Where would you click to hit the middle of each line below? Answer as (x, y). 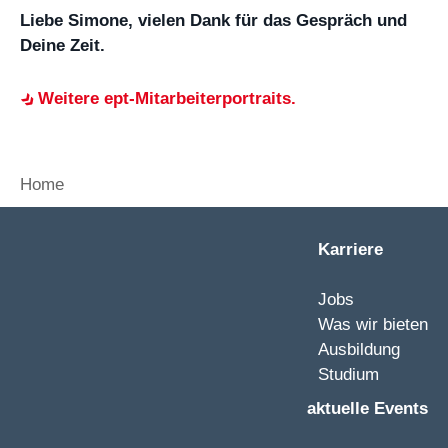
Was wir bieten (373, 324)
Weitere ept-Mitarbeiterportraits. (167, 98)
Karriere (350, 249)
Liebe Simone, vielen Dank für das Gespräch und (213, 20)
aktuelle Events (367, 408)
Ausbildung (359, 349)
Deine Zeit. (62, 45)
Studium (348, 374)
